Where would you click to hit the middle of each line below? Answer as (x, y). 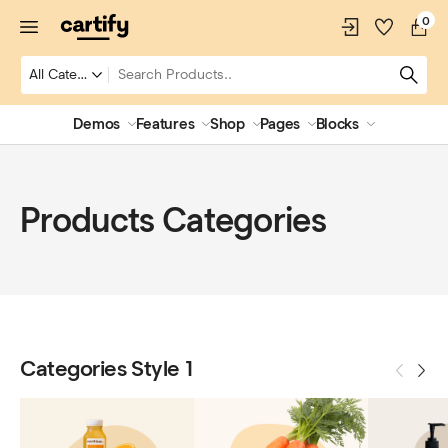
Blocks (337, 124)
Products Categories (173, 220)
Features (165, 124)
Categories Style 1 (107, 368)
